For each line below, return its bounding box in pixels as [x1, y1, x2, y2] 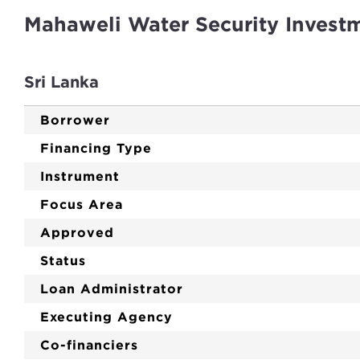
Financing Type [40, 141, 152, 156]
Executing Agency [40, 309, 173, 325]
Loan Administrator [40, 281, 183, 297]
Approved [40, 225, 114, 240]
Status [40, 253, 86, 268]
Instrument [40, 169, 120, 184]
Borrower [40, 112, 110, 128]
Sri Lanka [24, 72, 99, 92]
